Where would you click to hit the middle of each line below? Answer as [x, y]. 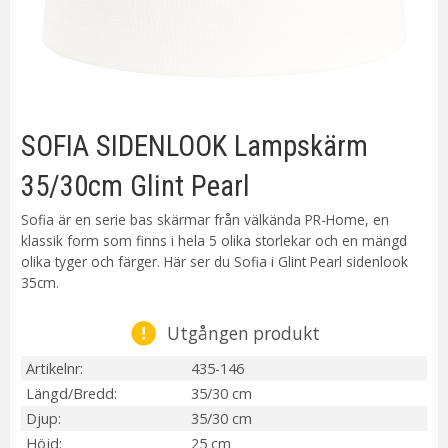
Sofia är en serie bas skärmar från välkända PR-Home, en [204, 219]
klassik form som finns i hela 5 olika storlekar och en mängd [213, 240]
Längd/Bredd [69, 393]
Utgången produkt [244, 333]
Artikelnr [52, 368]
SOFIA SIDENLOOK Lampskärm [194, 146]
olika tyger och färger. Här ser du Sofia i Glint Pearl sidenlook [214, 261]
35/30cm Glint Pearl [135, 186]
